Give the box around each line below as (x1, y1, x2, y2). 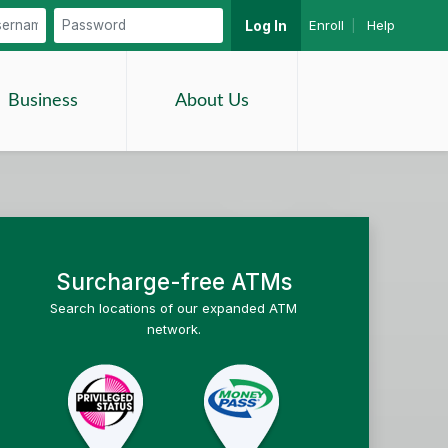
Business (8, 91, 79, 110)
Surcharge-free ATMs (55, 268, 292, 295)
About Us (175, 91, 250, 110)
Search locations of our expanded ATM (50, 300, 298, 316)
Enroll (308, 17, 344, 33)
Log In (245, 17, 288, 34)
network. (146, 321, 201, 337)
